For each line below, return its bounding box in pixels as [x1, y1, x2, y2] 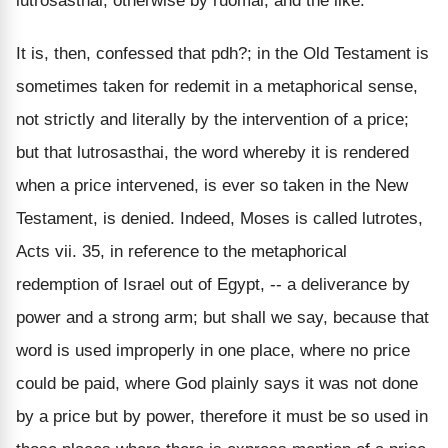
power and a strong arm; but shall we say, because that [16, 307, 429, 327]
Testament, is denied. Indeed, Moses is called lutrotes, [16, 208, 423, 228]
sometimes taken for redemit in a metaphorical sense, [16, 76, 418, 96]
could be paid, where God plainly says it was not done [16, 373, 418, 393]
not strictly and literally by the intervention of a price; [16, 109, 409, 129]
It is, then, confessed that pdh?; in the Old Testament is [16, 43, 429, 63]
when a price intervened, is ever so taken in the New [16, 175, 408, 195]
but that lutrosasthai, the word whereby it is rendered [16, 142, 409, 162]
